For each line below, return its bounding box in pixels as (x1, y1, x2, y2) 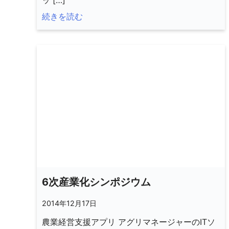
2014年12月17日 (42, 198, 97, 208)
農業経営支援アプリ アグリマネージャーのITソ (42, 216, 215, 227)
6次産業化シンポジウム (42, 175, 151, 188)
